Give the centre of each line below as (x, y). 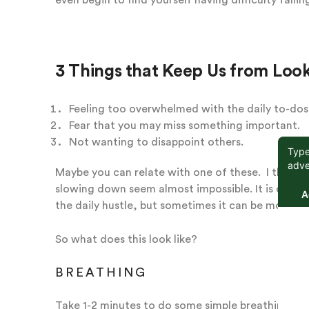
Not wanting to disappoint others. (156, 142)
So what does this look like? (127, 239)
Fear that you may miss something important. (184, 125)
